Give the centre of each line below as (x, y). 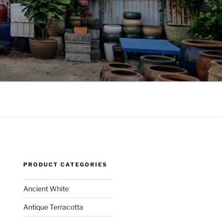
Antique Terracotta (54, 207)
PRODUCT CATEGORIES (66, 165)
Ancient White (46, 189)
